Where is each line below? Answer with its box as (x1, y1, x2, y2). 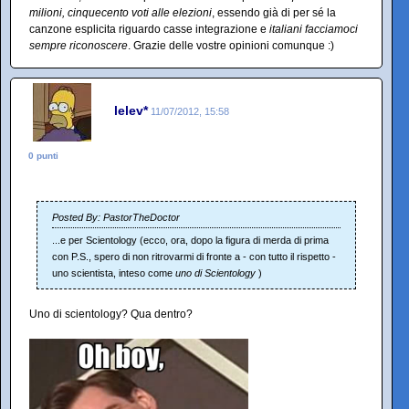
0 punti (28, 151, 58, 161)
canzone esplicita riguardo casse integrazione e (29, 23, 269, 36)
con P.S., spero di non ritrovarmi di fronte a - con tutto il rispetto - (52, 251, 336, 262)
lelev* (114, 102, 148, 118)
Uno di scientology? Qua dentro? (29, 308, 193, 320)
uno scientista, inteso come (52, 267, 175, 278)
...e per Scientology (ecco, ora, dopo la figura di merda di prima (52, 235, 329, 246)
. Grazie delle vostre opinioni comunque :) (128, 39, 334, 52)
